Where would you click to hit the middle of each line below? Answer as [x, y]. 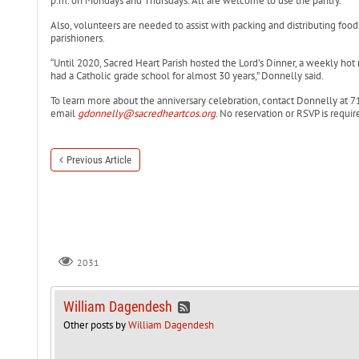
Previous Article [99, 160]
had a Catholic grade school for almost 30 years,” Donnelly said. [187, 76]
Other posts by [95, 325]
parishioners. [77, 38]
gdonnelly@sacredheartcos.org [146, 113]
